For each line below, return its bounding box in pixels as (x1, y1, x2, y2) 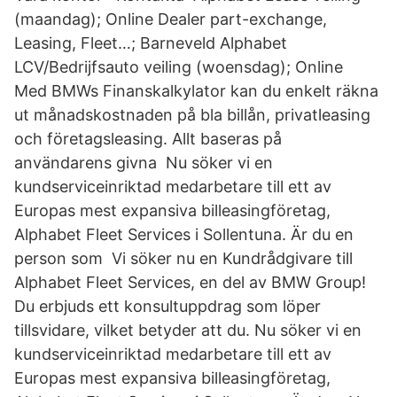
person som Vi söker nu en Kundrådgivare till (14, 249, 353, 268)
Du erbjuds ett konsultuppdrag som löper (14, 297, 321, 315)
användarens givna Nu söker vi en (14, 153, 273, 172)
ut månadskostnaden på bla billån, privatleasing (14, 105, 370, 124)
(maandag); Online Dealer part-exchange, (14, 10, 327, 28)
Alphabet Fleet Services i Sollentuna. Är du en (14, 225, 354, 244)
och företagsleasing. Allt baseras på (14, 129, 282, 148)
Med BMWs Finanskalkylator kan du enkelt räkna (14, 82, 378, 100)
